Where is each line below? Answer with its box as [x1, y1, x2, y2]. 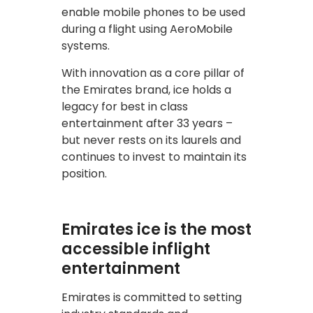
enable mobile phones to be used [61, 3, 245, 20]
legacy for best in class [61, 98, 188, 115]
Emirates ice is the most [61, 218, 252, 240]
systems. [61, 37, 110, 54]
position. [61, 165, 107, 182]
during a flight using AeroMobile [61, 20, 233, 37]
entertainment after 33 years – [61, 115, 233, 131]
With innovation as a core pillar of [61, 64, 245, 81]
